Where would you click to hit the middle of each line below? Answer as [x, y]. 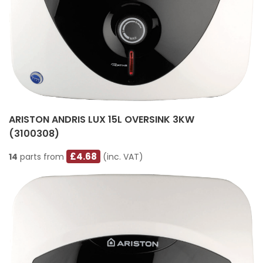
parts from [42, 157]
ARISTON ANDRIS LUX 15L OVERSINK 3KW [102, 120]
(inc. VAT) [122, 157]
